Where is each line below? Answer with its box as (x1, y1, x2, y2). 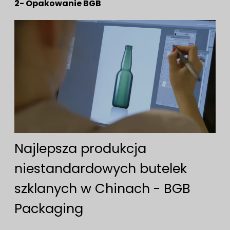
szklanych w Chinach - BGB (14, 179, 190, 198)
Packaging (14, 199, 83, 218)
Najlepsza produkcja (14, 139, 146, 158)
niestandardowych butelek (14, 159, 187, 178)
